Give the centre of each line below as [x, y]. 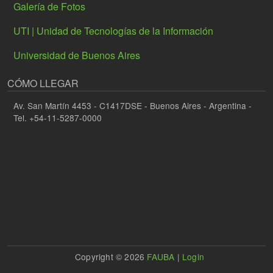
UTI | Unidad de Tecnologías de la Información [113, 30]
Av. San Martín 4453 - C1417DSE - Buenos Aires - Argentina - [133, 106]
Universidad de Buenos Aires [77, 55]
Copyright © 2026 [111, 257]
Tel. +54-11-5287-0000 [58, 118]
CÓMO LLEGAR [43, 83]
